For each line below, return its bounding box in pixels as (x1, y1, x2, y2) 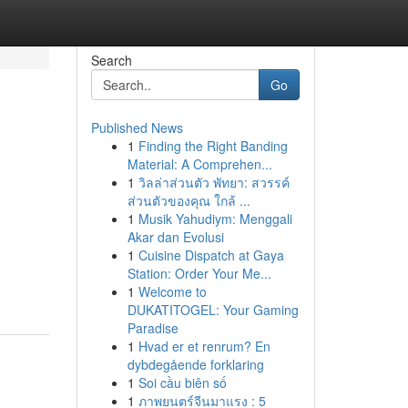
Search (90, 51, 132, 69)
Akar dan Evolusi (127, 228, 224, 246)
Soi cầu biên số (138, 373, 227, 392)
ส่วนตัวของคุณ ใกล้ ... (127, 191, 250, 209)
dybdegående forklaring (127, 355, 264, 373)
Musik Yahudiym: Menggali (138, 209, 292, 228)
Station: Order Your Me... (127, 264, 271, 282)
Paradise (127, 319, 178, 337)
